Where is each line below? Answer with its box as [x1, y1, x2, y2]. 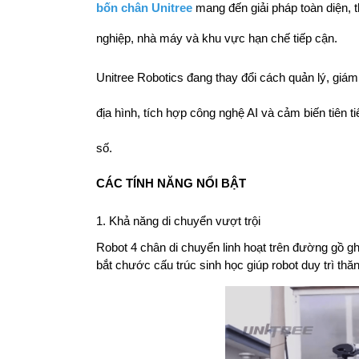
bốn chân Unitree [95, 2, 192, 15]
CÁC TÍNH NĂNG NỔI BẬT [95, 177, 246, 191]
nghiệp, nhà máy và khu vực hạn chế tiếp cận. [95, 32, 337, 46]
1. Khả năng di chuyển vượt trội [95, 215, 260, 228]
